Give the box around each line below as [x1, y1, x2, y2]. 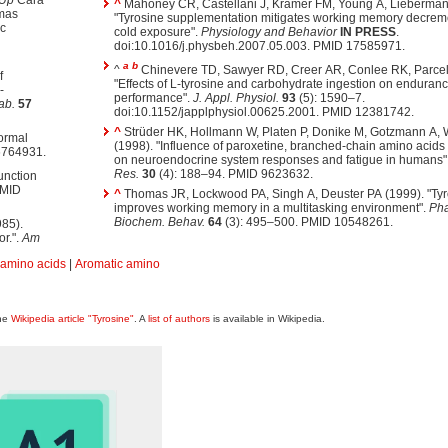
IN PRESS [339, 25, 396, 40]
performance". [113, 91, 193, 106]
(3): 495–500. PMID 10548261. [221, 215, 393, 230]
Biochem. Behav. [113, 215, 205, 230]
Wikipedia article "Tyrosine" [11, 313, 134, 324]
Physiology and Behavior [200, 25, 337, 40]
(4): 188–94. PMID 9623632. [155, 167, 313, 182]
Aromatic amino [75, 257, 160, 272]
